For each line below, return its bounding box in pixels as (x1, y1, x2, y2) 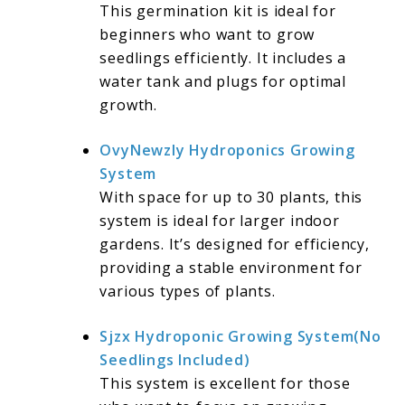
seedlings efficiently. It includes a (99, 48, 347, 69)
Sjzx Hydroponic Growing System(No (99, 326, 381, 347)
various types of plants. (99, 281, 276, 302)
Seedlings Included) (99, 350, 250, 371)
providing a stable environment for (99, 258, 363, 278)
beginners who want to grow (99, 24, 316, 45)
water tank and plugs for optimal (99, 71, 347, 92)
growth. (99, 95, 158, 116)
